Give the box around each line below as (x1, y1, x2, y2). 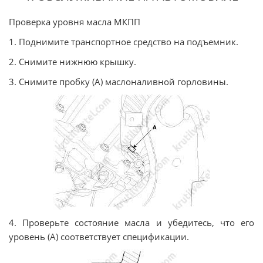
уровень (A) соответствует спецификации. (9, 231, 189, 242)
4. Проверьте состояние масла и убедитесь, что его (9, 217, 254, 228)
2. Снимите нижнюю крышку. (9, 56, 136, 68)
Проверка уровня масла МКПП (9, 16, 140, 28)
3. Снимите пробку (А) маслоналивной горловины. (9, 76, 228, 87)
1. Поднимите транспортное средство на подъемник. (9, 36, 238, 48)
